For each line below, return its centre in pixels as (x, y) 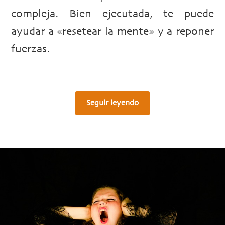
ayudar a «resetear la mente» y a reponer (113, 32)
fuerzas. (30, 49)
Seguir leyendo (113, 103)
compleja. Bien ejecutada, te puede (113, 14)
